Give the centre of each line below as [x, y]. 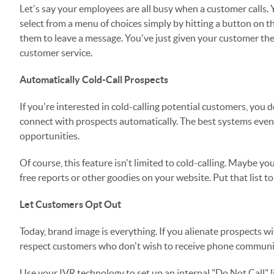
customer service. [56, 53]
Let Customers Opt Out [70, 204]
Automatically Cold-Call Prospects [94, 80]
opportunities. [50, 136]
